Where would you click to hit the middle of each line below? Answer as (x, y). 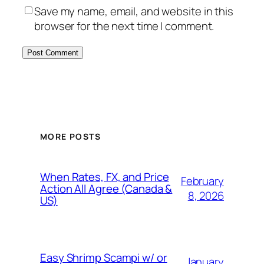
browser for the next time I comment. (124, 26)
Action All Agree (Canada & (106, 188)
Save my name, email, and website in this (134, 11)
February (202, 181)
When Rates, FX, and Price (105, 176)
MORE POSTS (70, 137)
